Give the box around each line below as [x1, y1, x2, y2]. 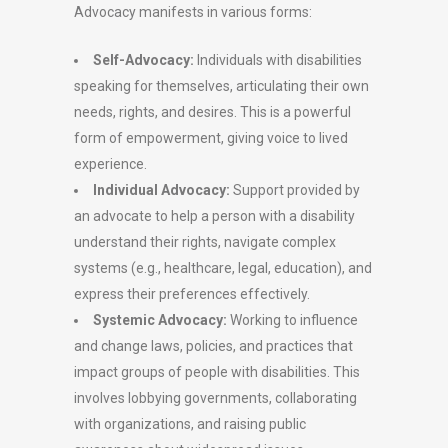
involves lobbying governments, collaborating [74, 390, 357, 406]
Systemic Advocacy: [93, 312, 227, 328]
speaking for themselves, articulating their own [74, 78, 369, 94]
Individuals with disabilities [194, 52, 362, 68]
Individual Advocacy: [93, 182, 230, 198]
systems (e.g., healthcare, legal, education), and [74, 260, 372, 276]
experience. [74, 156, 147, 172]
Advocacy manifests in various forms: [74, 4, 312, 20]
